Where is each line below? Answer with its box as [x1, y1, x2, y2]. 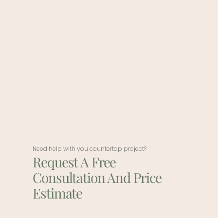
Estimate [33, 183, 83, 202]
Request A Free [33, 152, 116, 171]
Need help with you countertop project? [33, 144, 147, 153]
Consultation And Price [33, 168, 162, 186]
